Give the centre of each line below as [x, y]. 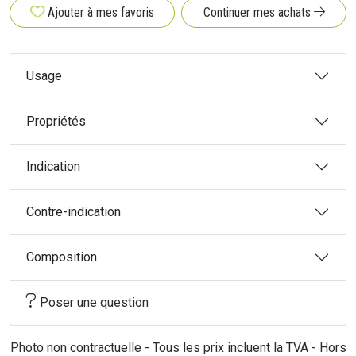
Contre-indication [74, 212]
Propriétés [56, 121]
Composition [62, 257]
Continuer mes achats [258, 12]
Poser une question [94, 302]
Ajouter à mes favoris [101, 12]
